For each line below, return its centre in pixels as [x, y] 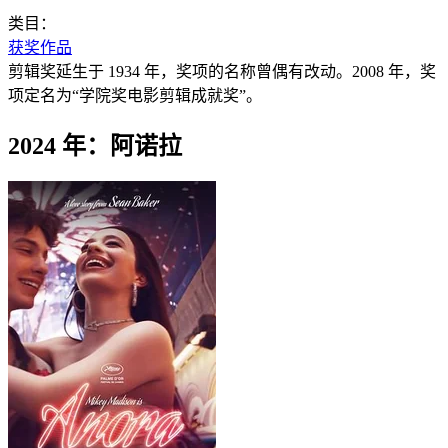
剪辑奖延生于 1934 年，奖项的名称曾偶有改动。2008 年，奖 [222, 71]
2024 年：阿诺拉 [95, 145]
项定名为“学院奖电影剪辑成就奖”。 [135, 95]
